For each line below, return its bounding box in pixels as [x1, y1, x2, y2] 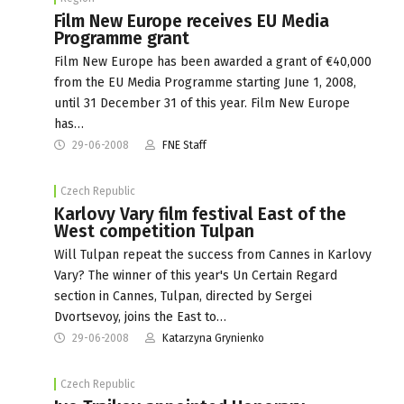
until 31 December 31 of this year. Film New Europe [54, 95, 350, 111]
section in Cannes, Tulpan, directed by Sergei [54, 288, 312, 304]
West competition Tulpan [54, 220, 254, 242]
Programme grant [54, 27, 189, 49]
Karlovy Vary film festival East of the [54, 203, 346, 225]
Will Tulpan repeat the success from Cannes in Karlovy [54, 246, 372, 262]
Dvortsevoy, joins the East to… [54, 308, 226, 325]
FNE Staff [162, 138, 207, 151]
